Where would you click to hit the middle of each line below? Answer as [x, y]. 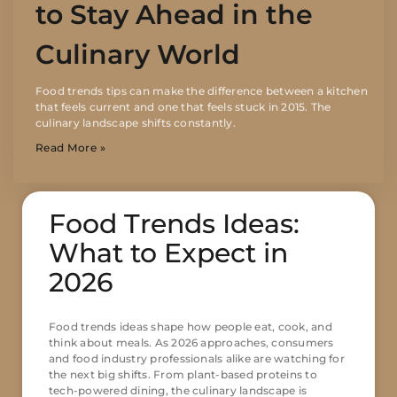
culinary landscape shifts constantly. [136, 123]
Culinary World [138, 55]
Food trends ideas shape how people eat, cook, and [191, 327]
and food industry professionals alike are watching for [197, 359]
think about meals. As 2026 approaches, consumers [191, 343]
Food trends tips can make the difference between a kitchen [202, 91]
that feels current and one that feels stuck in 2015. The [183, 107]
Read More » [71, 148]
